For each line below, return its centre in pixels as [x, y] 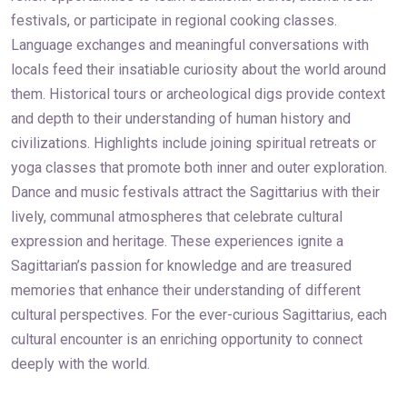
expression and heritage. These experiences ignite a [177, 241]
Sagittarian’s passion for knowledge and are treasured [181, 265]
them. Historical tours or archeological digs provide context [198, 94]
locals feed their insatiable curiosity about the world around [199, 69]
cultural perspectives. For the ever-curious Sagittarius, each [199, 314]
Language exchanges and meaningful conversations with [190, 45]
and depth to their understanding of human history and [181, 118]
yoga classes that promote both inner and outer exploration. [199, 167]
